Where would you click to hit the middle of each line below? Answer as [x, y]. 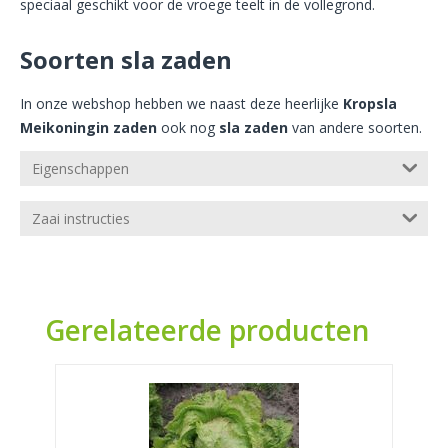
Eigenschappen [80, 169]
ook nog [188, 128]
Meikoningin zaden [88, 128]
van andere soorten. [355, 128]
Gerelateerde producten [207, 330]
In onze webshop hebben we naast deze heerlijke [181, 104]
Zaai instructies [81, 219]
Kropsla [370, 104]
